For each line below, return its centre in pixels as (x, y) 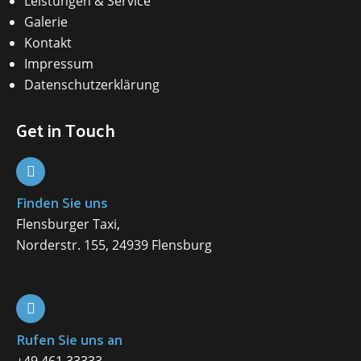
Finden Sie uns (62, 202)
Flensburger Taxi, (68, 224)
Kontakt (48, 43)
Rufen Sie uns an (69, 339)
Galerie (46, 22)
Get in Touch (66, 130)
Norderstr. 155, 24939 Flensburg (114, 245)
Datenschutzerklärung (92, 85)
